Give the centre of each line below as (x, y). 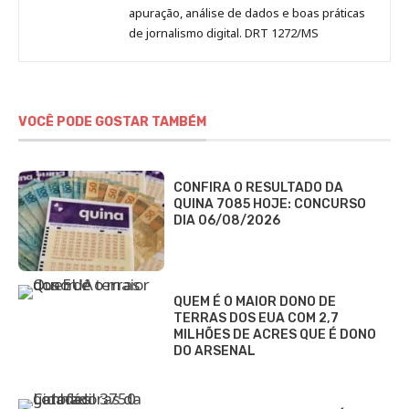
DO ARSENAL (215, 351)
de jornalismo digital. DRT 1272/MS (224, 32)
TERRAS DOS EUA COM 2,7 (256, 318)
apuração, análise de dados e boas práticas (247, 12)
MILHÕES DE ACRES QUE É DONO (275, 334)
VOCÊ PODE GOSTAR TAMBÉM (112, 121)
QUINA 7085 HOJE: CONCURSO (270, 204)
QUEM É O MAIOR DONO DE (255, 301)
